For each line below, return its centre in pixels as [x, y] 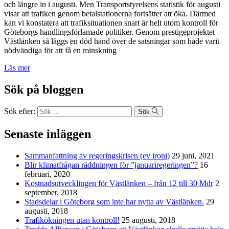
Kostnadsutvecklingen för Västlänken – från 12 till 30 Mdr [119, 184]
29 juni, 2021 [193, 156]
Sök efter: [20, 111]
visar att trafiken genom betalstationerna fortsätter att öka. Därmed [110, 13]
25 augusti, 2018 [148, 220]
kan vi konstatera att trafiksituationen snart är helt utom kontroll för [111, 22]
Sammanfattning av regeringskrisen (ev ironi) [97, 156]
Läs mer [17, 67]
